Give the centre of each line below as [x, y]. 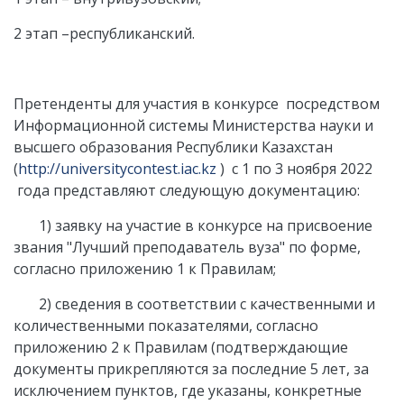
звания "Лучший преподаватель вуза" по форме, [187, 247]
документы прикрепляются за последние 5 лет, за [191, 369]
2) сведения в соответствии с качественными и [194, 304]
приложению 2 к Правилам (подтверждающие [181, 347]
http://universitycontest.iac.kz [117, 169]
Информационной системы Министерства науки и [193, 125]
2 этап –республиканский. [104, 33]
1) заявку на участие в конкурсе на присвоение [193, 225]
